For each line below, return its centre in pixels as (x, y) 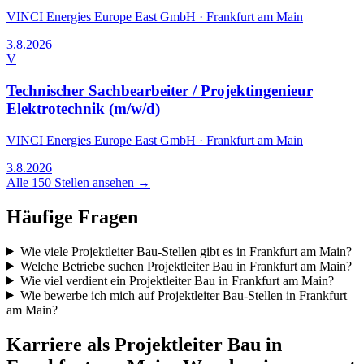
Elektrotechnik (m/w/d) (83, 109)
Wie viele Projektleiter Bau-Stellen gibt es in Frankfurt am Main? (186, 251)
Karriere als (61, 344)
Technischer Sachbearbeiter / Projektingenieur (160, 91)
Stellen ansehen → (101, 182)
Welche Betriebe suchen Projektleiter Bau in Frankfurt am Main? (186, 266)
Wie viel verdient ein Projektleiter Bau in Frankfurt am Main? (177, 280)
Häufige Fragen (72, 217)
